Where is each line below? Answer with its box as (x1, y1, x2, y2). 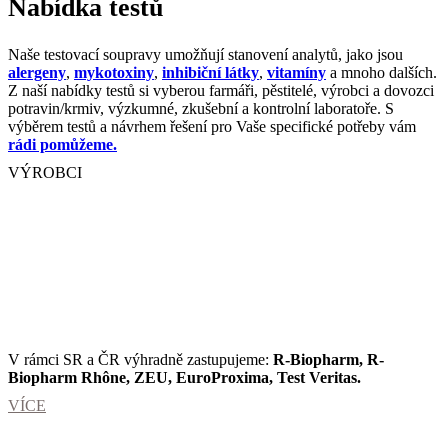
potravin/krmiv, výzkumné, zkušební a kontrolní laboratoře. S (8, 99, 394, 117)
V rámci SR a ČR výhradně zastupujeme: (8, 350, 273, 368)
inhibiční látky (162, 63, 259, 81)
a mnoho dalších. (330, 63, 437, 81)
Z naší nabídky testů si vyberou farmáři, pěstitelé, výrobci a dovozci (8, 81, 434, 99)
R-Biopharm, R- (273, 350, 384, 368)
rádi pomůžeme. (8, 135, 117, 153)
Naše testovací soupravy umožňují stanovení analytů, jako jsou (8, 45, 403, 63)
